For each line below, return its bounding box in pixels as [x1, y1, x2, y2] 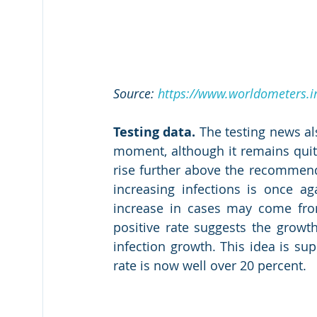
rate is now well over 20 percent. [113, 256, 306, 274]
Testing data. [113, 122, 196, 141]
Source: [113, 84, 158, 102]
